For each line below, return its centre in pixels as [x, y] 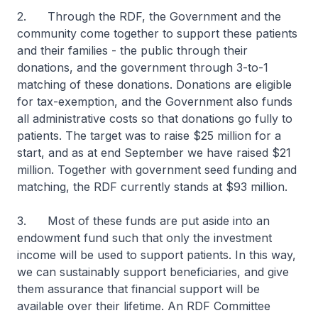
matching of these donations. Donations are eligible [154, 84]
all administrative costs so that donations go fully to [155, 119]
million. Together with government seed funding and [157, 170]
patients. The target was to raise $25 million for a [149, 136]
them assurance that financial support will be [138, 289]
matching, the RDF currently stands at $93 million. [152, 187]
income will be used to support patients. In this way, [157, 255]
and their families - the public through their [132, 50]
